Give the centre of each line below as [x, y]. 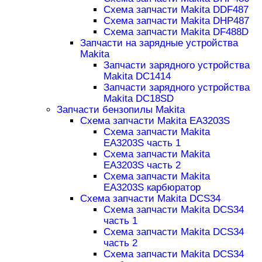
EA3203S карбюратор [152, 188]
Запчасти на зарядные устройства [159, 43]
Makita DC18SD [138, 99]
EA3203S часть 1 [142, 143]
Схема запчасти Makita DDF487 [176, 10]
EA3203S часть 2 [142, 166]
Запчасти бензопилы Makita [120, 110]
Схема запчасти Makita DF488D [176, 32]
